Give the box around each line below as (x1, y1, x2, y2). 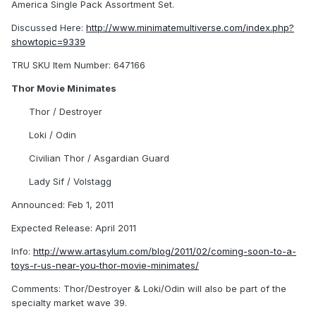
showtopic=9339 (11, 36, 85, 48)
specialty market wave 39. (11, 297, 127, 309)
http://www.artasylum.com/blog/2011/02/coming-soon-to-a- (33, 245, 296, 257)
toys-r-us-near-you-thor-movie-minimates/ (11, 260, 199, 272)
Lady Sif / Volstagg (29, 176, 111, 188)
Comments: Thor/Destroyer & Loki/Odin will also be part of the (11, 283, 286, 295)
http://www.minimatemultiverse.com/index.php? (86, 22, 294, 34)
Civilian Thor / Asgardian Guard (29, 152, 169, 164)
